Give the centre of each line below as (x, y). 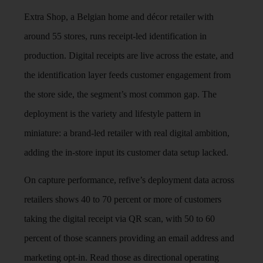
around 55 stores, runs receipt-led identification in (116, 36)
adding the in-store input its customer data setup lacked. (127, 152)
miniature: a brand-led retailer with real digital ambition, (127, 133)
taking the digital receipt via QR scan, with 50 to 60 (120, 218)
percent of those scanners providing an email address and (129, 238)
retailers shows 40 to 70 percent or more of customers (123, 199)
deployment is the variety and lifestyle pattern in (113, 113)
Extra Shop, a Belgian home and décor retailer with (119, 16)
